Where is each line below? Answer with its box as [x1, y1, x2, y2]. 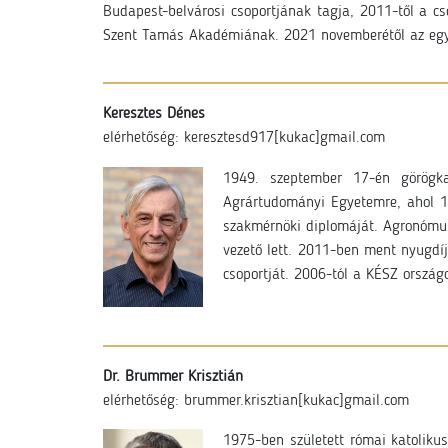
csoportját [223, 267, 285, 283]
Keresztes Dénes [103, 106, 205, 122]
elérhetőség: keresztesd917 [103, 130, 274, 146]
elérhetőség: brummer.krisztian [103, 393, 298, 409]
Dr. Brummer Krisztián [103, 369, 243, 385]
